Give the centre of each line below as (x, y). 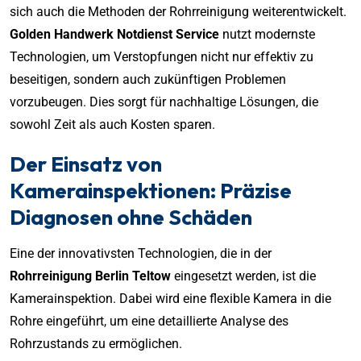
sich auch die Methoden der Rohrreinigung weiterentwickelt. (178, 11)
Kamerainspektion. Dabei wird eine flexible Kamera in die (170, 298)
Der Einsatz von (86, 164)
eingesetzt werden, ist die (243, 276)
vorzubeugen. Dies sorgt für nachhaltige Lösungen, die (164, 102)
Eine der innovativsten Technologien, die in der (141, 253)
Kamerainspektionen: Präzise (151, 190)
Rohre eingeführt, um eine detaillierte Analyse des (149, 321)
